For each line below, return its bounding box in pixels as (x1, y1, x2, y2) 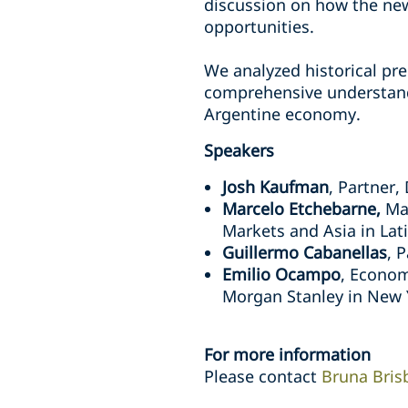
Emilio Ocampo (222, 263, 341, 285)
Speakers (204, 139, 274, 161)
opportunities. (204, 15, 314, 37)
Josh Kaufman (222, 176, 329, 198)
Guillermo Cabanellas (222, 241, 387, 263)
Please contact (204, 365, 321, 387)
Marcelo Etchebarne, (222, 198, 385, 219)
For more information (204, 343, 371, 365)
